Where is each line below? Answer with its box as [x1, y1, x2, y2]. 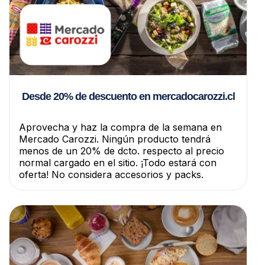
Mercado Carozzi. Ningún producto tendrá [19, 133, 211, 146]
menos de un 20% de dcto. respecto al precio [19, 145, 224, 157]
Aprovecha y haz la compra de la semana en [19, 121, 222, 134]
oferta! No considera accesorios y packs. [19, 169, 203, 181]
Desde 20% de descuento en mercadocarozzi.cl [21, 91, 235, 103]
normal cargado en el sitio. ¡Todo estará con [19, 157, 216, 169]
